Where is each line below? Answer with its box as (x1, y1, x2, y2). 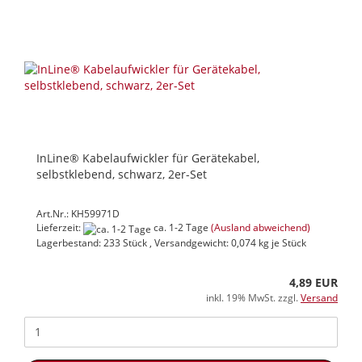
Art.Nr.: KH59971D (36, 207, 120, 221)
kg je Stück (256, 235, 306, 250)
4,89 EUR (289, 274, 338, 290)
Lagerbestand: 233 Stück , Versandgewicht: (36, 235, 231, 250)
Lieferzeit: (36, 221, 83, 235)
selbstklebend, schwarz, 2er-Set (36, 166, 207, 183)
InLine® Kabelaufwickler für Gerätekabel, (36, 150, 259, 166)
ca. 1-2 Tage (151, 221, 208, 235)
